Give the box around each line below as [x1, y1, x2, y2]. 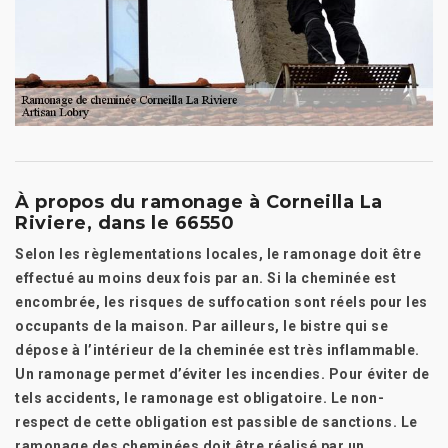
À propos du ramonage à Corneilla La [15, 191, 383, 213]
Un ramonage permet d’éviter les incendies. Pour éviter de [15, 366, 430, 382]
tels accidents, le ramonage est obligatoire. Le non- [15, 390, 384, 406]
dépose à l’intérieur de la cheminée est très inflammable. [15, 342, 420, 358]
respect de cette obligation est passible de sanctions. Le [15, 414, 418, 430]
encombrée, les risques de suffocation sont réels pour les [15, 294, 428, 310]
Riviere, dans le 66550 [15, 212, 234, 234]
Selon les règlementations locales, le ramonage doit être [15, 246, 421, 262]
